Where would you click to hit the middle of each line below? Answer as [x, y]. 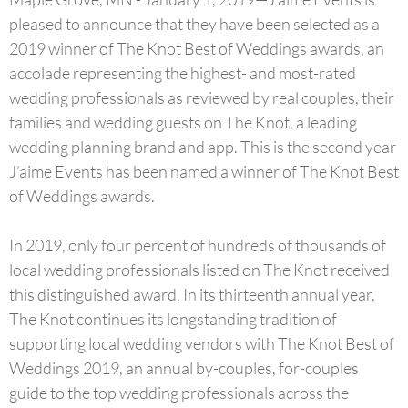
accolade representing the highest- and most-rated [183, 73]
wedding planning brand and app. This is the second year [203, 147]
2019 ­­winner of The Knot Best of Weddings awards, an [197, 48]
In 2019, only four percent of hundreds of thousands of [198, 245]
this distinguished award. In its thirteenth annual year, [192, 294]
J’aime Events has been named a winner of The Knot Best [204, 171]
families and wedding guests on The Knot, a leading [183, 122]
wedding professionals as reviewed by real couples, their [202, 97]
